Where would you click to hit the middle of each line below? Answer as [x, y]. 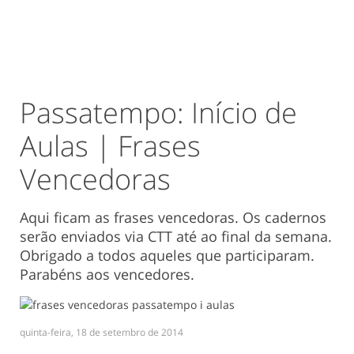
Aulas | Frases [110, 146]
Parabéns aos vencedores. [107, 274]
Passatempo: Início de [158, 113]
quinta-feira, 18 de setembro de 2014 [102, 333]
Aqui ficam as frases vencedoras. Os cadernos [173, 217]
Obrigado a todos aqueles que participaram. [167, 255]
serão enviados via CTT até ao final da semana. [176, 236]
